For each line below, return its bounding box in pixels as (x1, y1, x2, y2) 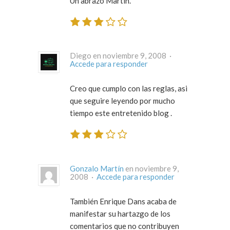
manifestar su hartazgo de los (70, 208, 170, 218)
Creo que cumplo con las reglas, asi (70, 84, 187, 93)
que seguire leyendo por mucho (70, 96, 84, 106)
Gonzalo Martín (70, 163, 124, 173)
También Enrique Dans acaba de (70, 196, 177, 206)
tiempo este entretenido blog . (70, 108, 172, 118)
